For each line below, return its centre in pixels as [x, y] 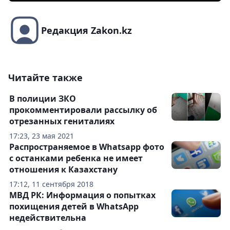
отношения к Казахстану [63, 170]
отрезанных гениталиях [62, 121]
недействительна [48, 218]
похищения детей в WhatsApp [74, 207]
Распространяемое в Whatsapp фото [87, 147]
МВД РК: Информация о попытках [82, 195]
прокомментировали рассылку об [83, 110]
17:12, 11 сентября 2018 [51, 184]
